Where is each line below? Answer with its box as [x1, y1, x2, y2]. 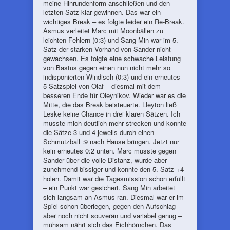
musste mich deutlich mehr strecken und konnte [43, 118, 186, 128]
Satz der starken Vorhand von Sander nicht [43, 44, 171, 54]
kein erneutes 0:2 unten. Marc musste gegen [43, 146, 176, 156]
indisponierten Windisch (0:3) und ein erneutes [43, 72, 180, 82]
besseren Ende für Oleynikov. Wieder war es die [43, 90, 186, 100]
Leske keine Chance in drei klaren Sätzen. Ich [43, 109, 180, 119]
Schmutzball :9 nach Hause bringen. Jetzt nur [43, 137, 179, 146]
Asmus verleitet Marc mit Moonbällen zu [43, 26, 163, 35]
